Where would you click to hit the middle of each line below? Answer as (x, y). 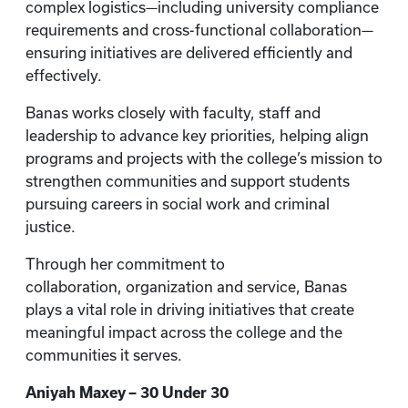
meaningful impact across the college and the (184, 332)
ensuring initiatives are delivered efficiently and (189, 53)
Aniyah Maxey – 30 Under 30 (127, 393)
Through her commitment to (125, 264)
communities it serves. (106, 355)
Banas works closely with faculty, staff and (173, 113)
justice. (52, 227)
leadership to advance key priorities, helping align (197, 136)
